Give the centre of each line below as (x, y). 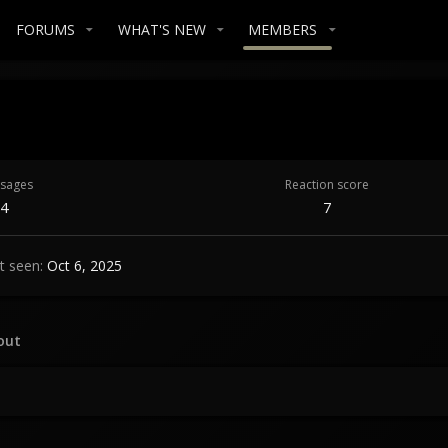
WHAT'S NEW (161, 29)
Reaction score (327, 184)
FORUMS (45, 29)
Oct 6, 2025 (84, 266)
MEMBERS (283, 29)
